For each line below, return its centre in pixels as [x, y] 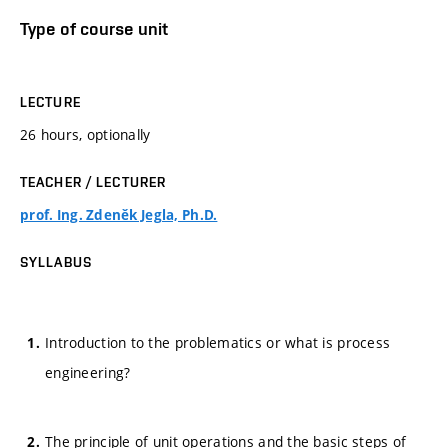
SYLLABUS [56, 262]
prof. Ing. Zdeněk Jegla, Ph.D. [119, 215]
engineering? [88, 372]
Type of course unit [94, 28]
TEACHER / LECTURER [93, 182]
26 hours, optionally [85, 135]
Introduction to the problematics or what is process [218, 342]
